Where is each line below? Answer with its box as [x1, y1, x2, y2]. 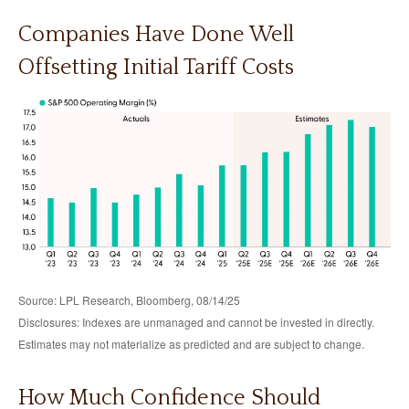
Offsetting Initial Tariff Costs [18, 55, 294, 79]
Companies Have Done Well [18, 22, 294, 47]
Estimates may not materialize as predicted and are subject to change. [18, 336, 364, 352]
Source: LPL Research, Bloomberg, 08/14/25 [18, 292, 240, 309]
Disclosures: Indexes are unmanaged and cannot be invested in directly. [18, 314, 374, 330]
